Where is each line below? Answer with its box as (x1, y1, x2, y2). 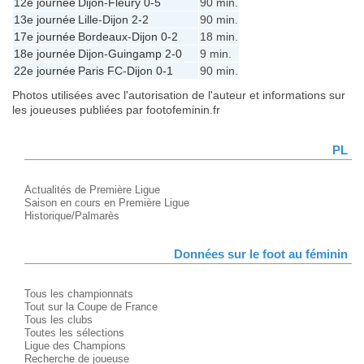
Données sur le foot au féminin (174, 247, 348, 261)
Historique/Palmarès (24, 209, 119, 222)
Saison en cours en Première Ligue (24, 196, 189, 209)
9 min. (200, 46, 232, 60)
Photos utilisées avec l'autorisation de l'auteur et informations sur (12, 88, 345, 102)
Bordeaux (78, 29, 128, 43)
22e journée (14, 63, 76, 77)
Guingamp (108, 46, 162, 60)
